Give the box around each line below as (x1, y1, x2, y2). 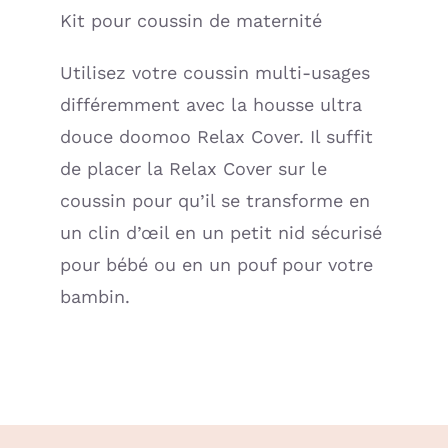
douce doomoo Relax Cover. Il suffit (59, 126, 373, 148)
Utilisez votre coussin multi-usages (59, 62, 370, 84)
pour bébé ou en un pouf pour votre (59, 254, 373, 276)
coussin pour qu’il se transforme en (59, 190, 370, 212)
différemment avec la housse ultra (59, 94, 362, 116)
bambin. (59, 286, 130, 308)
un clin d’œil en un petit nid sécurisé (59, 222, 382, 244)
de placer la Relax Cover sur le (59, 158, 327, 180)
